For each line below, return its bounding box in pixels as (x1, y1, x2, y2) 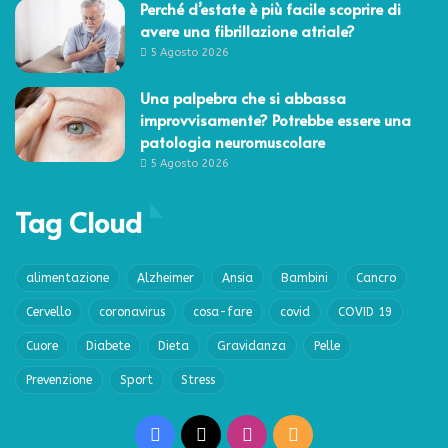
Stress (181, 372, 215, 387)
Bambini (281, 270, 328, 285)
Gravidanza (217, 338, 286, 353)
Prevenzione (26, 372, 92, 387)
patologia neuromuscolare (140, 130, 325, 152)
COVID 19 (338, 304, 392, 319)
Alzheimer (137, 270, 194, 285)
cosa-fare (193, 304, 252, 319)
